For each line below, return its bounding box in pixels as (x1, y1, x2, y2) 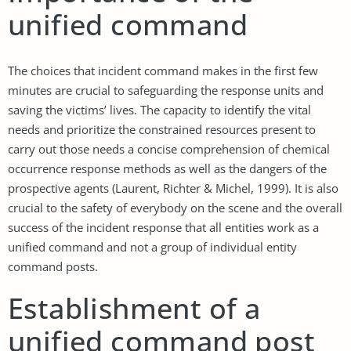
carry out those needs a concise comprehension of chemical (8, 140, 330, 157)
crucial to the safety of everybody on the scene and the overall (8, 199, 342, 215)
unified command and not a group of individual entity (8, 238, 297, 255)
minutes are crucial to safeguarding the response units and (8, 81, 324, 98)
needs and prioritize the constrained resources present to (8, 121, 316, 137)
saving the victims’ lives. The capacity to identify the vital (8, 101, 311, 118)
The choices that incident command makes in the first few (8, 62, 318, 78)
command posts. (8, 258, 98, 274)
